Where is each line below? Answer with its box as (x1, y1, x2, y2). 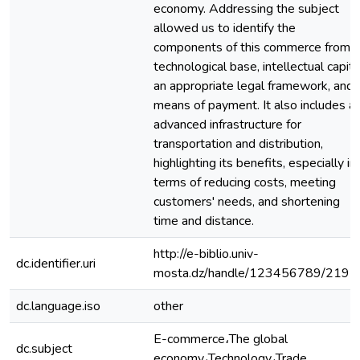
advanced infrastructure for (153, 116, 301, 133)
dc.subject (16, 340, 72, 358)
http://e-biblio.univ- (153, 245, 259, 263)
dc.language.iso (16, 297, 100, 315)
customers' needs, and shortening (153, 193, 340, 211)
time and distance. (153, 212, 254, 230)
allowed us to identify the (153, 19, 296, 37)
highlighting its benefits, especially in (153, 154, 356, 172)
